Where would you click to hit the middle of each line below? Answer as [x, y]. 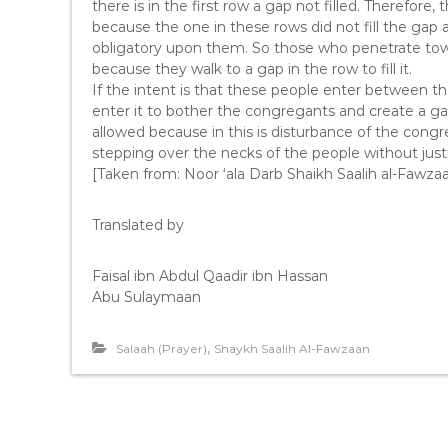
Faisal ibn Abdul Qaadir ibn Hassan [210, 276]
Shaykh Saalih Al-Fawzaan [292, 348]
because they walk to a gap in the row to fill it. [252, 69]
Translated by [138, 225]
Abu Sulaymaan [146, 297]
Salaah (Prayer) [161, 348]
